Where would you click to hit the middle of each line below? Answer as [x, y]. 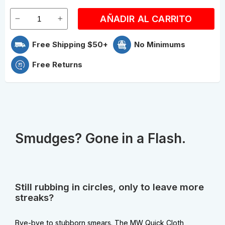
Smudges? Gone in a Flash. [100, 139]
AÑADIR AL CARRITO [146, 19]
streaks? [34, 197]
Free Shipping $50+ [70, 44]
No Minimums [160, 44]
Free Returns [57, 65]
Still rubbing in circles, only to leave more [109, 187]
